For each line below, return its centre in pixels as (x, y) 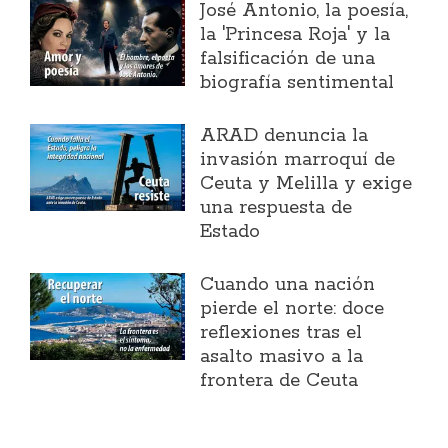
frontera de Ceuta (279, 381)
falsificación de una (288, 59)
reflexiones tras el (281, 333)
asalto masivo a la (282, 357)
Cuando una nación (288, 285)
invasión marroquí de (298, 160)
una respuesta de (276, 208)
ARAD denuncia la (284, 136)
